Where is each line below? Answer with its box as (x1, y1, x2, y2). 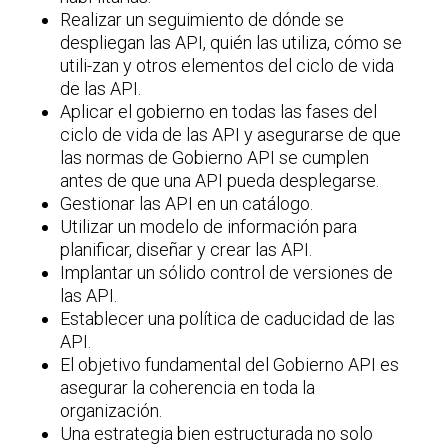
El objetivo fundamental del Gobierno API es (60, 353, 400, 375)
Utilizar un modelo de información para (60, 215, 358, 237)
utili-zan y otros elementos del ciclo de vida (60, 54, 395, 76)
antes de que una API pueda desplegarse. (60, 169, 380, 191)
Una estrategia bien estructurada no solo (60, 422, 374, 444)
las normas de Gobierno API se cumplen (60, 146, 370, 168)
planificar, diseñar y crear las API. (60, 238, 313, 260)
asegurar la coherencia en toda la (60, 376, 316, 398)
